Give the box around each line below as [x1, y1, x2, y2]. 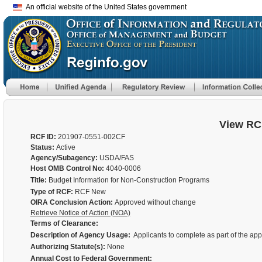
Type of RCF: [30, 188, 75, 196]
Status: [30, 143, 56, 151]
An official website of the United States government [22, 3, 187, 11]
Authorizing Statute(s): [30, 243, 105, 251]
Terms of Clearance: [30, 219, 98, 227]
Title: [30, 176, 49, 184]
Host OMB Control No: [30, 164, 106, 173]
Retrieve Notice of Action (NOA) [30, 209, 130, 217]
